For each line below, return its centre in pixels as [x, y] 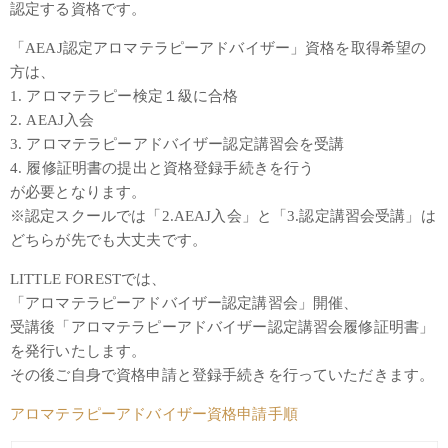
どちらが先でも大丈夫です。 [108, 240]
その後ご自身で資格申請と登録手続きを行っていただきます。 [222, 375]
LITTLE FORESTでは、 [88, 279]
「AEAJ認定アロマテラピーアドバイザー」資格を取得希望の [218, 48]
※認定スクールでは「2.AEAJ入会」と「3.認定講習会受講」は [223, 216]
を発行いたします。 [78, 351]
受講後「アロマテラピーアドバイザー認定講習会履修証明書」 [222, 327]
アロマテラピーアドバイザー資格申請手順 [154, 414]
